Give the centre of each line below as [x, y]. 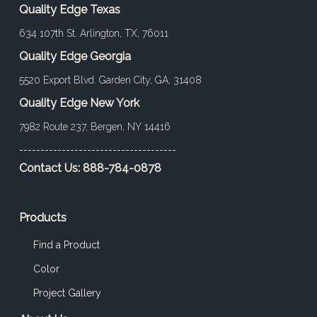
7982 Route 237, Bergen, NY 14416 [94, 127]
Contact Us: [51, 168]
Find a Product [66, 245]
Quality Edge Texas [69, 10]
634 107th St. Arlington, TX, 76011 [93, 34]
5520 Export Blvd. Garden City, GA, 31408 [110, 80]
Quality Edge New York [79, 103]
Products [42, 218]
